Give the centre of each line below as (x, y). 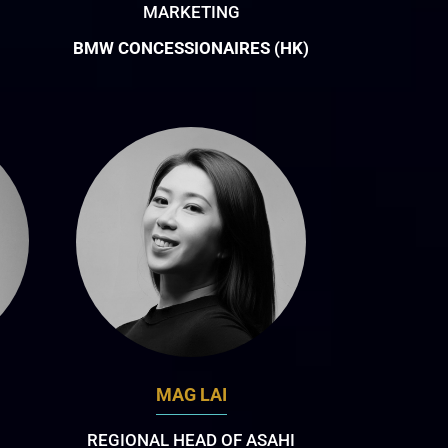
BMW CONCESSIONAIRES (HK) (191, 48)
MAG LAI (191, 394)
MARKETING (191, 12)
